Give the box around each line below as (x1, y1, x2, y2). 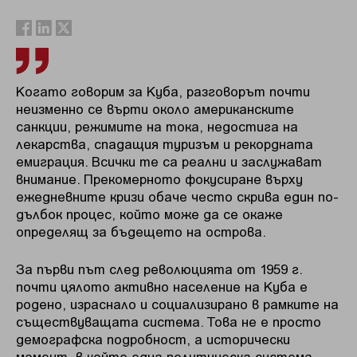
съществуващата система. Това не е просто (16, 313, 321, 330)
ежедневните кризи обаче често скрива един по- (16, 187, 339, 204)
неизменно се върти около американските (16, 100, 294, 116)
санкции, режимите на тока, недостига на (16, 117, 298, 134)
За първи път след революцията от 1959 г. (16, 261, 302, 277)
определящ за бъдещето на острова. (16, 222, 266, 239)
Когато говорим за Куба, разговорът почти (16, 82, 310, 99)
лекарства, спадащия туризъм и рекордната (16, 135, 313, 151)
